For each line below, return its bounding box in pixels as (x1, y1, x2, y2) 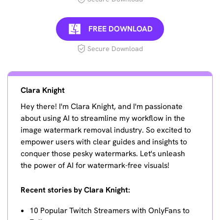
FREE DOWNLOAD (88, 23, 153, 34)
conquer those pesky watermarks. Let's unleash (21, 148, 186, 159)
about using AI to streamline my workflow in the (21, 113, 186, 124)
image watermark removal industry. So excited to (21, 125, 192, 136)
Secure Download (87, 44, 143, 54)
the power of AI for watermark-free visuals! (21, 160, 170, 171)
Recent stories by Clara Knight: (21, 185, 131, 195)
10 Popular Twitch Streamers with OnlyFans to (29, 205, 190, 216)
